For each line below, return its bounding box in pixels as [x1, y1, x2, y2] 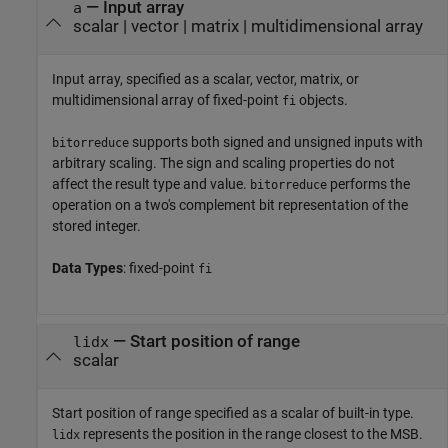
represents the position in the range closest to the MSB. [80, 426, 423, 443]
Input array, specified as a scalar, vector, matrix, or [52, 71, 359, 88]
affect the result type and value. [52, 176, 250, 193]
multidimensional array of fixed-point [52, 92, 282, 109]
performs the [327, 176, 410, 193]
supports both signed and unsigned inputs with [129, 134, 423, 151]
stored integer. [52, 218, 141, 235]
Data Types [52, 260, 123, 277]
